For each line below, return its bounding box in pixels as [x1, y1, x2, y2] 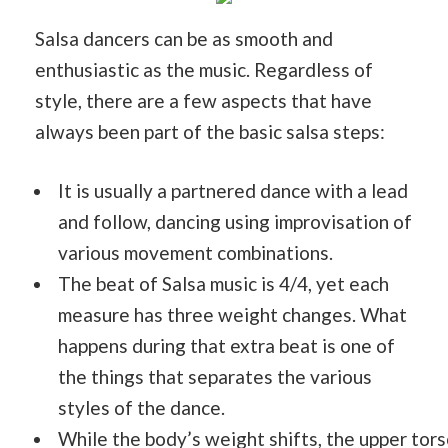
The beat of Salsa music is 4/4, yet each [58, 272, 389, 295]
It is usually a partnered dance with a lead [58, 179, 408, 202]
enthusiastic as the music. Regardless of [35, 57, 373, 81]
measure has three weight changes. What [58, 303, 407, 326]
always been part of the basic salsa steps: [35, 119, 385, 143]
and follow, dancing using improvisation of [58, 210, 412, 233]
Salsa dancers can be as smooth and [35, 26, 333, 50]
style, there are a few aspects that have [35, 88, 372, 112]
